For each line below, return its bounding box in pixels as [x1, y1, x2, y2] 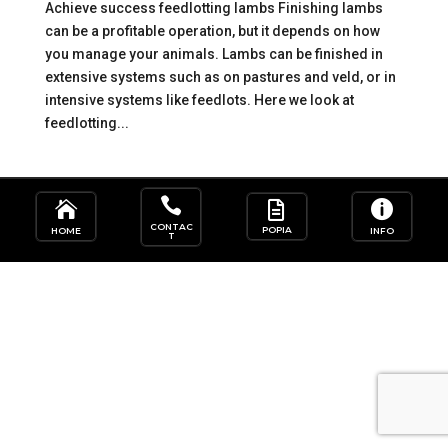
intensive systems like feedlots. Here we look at [44, 91, 354, 108]
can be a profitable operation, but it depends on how [44, 22, 380, 39]
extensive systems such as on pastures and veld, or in [44, 68, 396, 85]
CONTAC [149, 220, 193, 232]
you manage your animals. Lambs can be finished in [44, 45, 383, 62]
